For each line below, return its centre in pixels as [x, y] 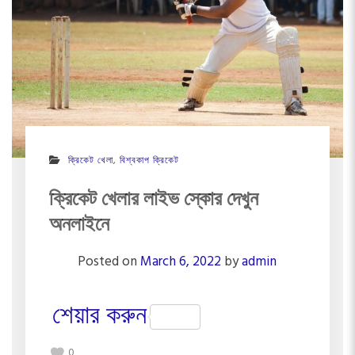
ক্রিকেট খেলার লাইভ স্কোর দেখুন [153, 198]
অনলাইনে [79, 223]
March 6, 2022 [181, 261]
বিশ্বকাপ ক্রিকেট [149, 160]
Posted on [109, 261]
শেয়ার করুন [99, 317]
